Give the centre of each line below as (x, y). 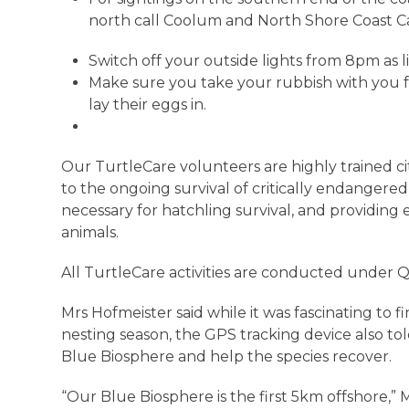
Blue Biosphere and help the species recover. (229, 357)
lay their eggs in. (151, 105)
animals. (92, 233)
